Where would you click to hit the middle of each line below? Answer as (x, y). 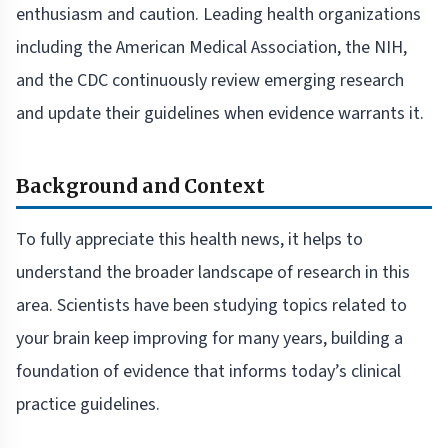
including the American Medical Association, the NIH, (211, 48)
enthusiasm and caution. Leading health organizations (218, 15)
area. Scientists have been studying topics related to (211, 306)
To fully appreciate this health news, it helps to (189, 240)
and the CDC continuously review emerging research (210, 81)
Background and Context (140, 186)
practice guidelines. (88, 405)
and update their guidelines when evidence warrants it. (220, 114)
